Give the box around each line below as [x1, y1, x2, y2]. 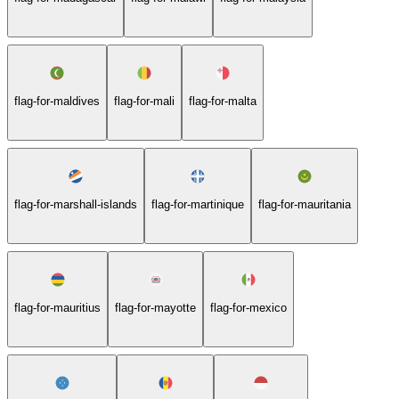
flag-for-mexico [210, 300, 287, 314]
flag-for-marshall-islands [14, 197, 137, 211]
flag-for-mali [114, 94, 175, 108]
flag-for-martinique [151, 197, 244, 211]
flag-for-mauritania [258, 197, 351, 211]
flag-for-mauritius [14, 300, 101, 314]
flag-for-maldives [14, 94, 100, 108]
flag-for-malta [189, 94, 256, 108]
